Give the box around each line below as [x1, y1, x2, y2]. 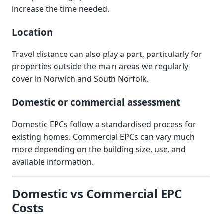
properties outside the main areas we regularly [12, 61, 188, 72]
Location [12, 25, 53, 38]
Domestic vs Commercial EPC [12, 185, 182, 202]
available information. [12, 156, 94, 167]
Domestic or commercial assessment [12, 96, 180, 109]
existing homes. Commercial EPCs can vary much [12, 131, 195, 142]
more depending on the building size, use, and [12, 143, 186, 155]
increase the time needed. [12, 3, 109, 14]
